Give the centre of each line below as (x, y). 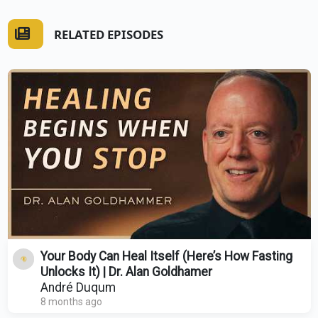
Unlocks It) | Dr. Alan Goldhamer (126, 272)
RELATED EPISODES (108, 35)
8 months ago (71, 301)
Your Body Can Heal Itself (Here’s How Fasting (166, 256)
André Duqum (78, 287)
